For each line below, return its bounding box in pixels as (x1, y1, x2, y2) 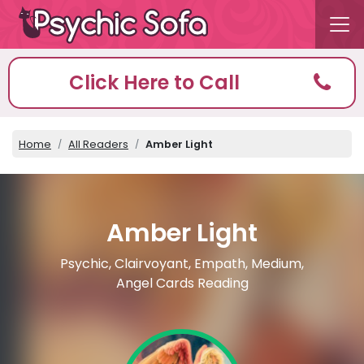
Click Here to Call (68, 69, 240, 96)
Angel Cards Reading (115, 274, 249, 293)
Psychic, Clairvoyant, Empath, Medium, (60, 254, 304, 274)
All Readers (68, 137, 128, 151)
